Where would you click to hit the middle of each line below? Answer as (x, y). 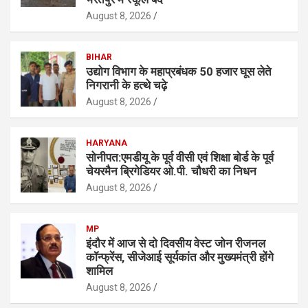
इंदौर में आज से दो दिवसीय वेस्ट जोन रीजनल (176, 243)
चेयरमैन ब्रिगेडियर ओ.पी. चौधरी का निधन (171, 171)
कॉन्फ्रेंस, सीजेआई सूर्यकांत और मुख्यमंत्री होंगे (180, 257)
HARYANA (107, 143)
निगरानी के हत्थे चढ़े (126, 85)
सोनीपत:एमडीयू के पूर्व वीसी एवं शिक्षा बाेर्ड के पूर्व (180, 157)
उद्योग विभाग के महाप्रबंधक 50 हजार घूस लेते (179, 71)
